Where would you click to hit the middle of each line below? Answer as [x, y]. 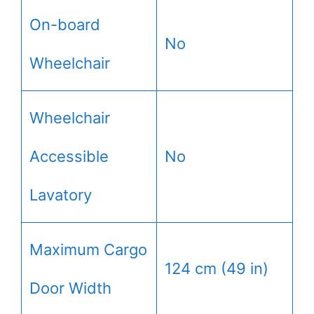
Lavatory [61, 194]
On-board [65, 24]
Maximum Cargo [88, 249]
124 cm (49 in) [217, 268]
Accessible [69, 156]
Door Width [70, 288]
